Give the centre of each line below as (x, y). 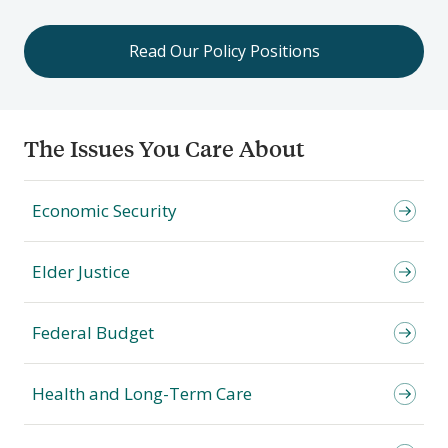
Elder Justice (81, 271)
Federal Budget (93, 332)
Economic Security (104, 210)
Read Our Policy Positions (224, 50)
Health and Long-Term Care (142, 393)
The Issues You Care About (164, 148)
